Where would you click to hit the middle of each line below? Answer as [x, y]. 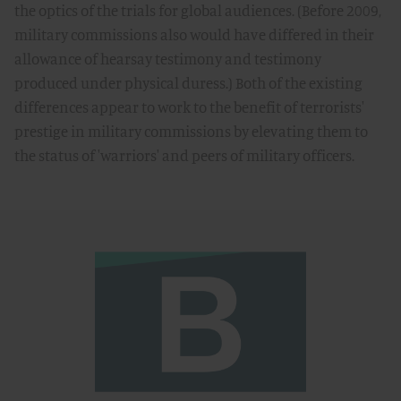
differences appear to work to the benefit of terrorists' [189, 107]
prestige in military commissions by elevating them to [191, 131]
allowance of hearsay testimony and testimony [168, 59]
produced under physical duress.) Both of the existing [188, 83]
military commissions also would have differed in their [194, 34]
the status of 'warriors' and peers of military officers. [184, 155]
